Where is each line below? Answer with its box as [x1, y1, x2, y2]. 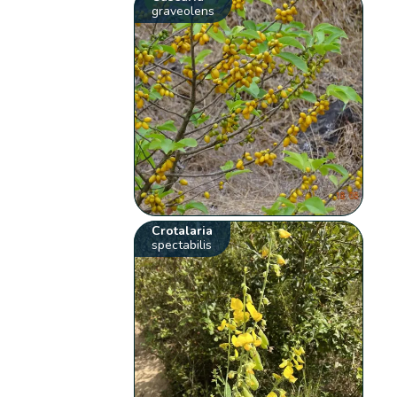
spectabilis [152, 237, 213, 254]
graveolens [152, 3, 215, 20]
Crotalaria [152, 222, 214, 240]
